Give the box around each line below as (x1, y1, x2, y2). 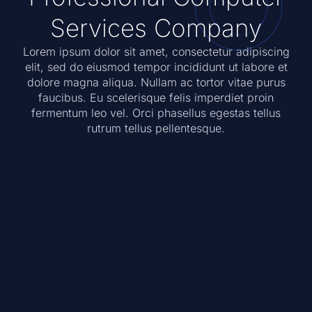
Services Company (50, 13, 262, 43)
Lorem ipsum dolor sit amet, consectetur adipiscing (22, 45, 290, 59)
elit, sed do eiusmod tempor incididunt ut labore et (24, 60, 288, 75)
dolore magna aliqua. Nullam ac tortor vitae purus (26, 75, 286, 90)
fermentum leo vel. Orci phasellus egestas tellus (31, 106, 281, 120)
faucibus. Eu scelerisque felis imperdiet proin (38, 91, 274, 105)
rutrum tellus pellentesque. (87, 121, 225, 136)
